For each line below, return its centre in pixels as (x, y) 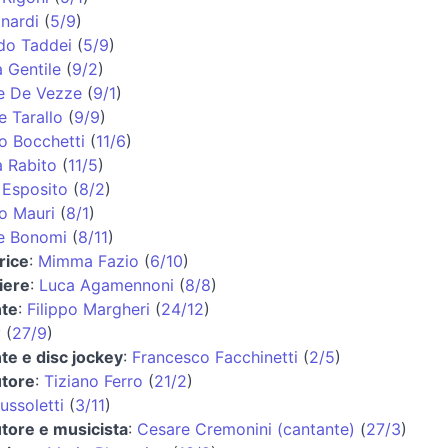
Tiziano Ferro (93, 380)
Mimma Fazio (88, 260)
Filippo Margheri (88, 308)
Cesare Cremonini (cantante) (246, 428)
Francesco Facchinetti (215, 356)
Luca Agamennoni (106, 284)
